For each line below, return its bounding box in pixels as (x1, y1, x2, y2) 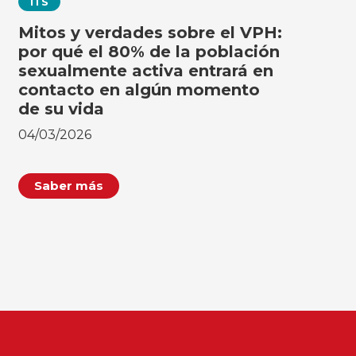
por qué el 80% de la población (17, 41, 280, 61)
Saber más (33, 177, 103, 193)
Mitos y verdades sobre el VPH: (17, 22, 282, 42)
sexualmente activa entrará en (17, 60, 273, 80)
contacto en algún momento (17, 79, 260, 99)
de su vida (17, 99, 104, 118)
